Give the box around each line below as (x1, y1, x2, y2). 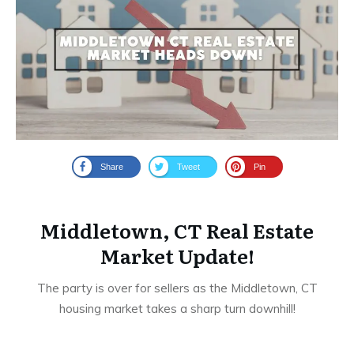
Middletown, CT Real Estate (40, 216, 314, 246)
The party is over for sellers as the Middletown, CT (36, 281, 318, 296)
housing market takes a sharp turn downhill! (58, 301, 296, 317)
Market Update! (100, 241, 254, 271)
